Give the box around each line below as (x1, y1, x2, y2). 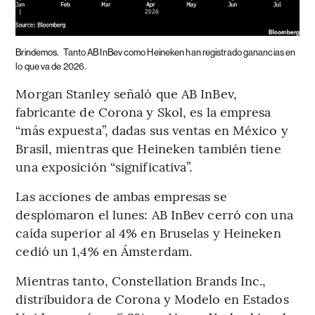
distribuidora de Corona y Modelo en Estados (15, 289, 289, 307)
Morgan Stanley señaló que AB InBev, (15, 84, 237, 102)
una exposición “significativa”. (15, 157, 193, 175)
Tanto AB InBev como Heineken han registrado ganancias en (63, 46, 296, 58)
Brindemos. (15, 46, 60, 58)
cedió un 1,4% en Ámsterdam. (15, 241, 193, 259)
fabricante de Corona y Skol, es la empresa (15, 102, 271, 120)
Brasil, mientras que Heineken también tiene (15, 139, 281, 157)
